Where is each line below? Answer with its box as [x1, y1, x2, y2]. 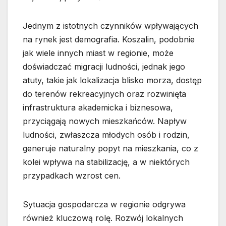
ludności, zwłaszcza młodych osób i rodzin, [23, 130, 190, 140]
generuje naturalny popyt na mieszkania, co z [23, 143, 198, 154]
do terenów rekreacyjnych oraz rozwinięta [23, 89, 186, 99]
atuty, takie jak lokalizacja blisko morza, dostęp [23, 75, 202, 86]
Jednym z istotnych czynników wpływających [23, 21, 198, 31]
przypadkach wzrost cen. [23, 171, 121, 181]
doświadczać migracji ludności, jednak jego [23, 62, 185, 72]
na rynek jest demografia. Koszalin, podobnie [23, 34, 195, 45]
